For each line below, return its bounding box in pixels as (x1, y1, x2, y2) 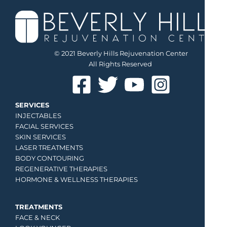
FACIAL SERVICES (15, 123, 73, 131)
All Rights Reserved (89, 60, 154, 68)
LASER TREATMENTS (15, 144, 83, 152)
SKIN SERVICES (15, 133, 66, 141)
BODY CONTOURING (15, 155, 84, 163)
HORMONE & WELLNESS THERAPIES (15, 176, 138, 184)
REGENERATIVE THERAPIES (15, 165, 107, 173)
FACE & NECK (15, 213, 60, 221)
